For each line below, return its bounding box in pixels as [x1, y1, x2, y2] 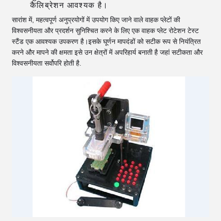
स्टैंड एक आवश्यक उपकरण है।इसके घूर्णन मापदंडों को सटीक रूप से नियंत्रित [12, 37, 201, 45]
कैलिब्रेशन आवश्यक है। [30, 1, 109, 9]
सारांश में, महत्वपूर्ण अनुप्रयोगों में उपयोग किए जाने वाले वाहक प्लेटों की [12, 15, 180, 24]
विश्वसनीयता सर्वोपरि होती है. [12, 59, 81, 67]
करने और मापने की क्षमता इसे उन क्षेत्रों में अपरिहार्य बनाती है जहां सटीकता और [12, 48, 203, 56]
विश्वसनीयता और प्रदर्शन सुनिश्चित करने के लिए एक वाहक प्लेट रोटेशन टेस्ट [12, 26, 199, 35]
